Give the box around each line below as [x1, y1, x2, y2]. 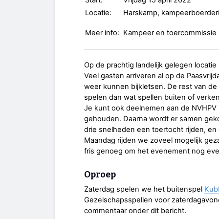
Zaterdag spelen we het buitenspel [84, 185, 204, 194]
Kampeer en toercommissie [123, 28, 217, 38]
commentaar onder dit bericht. [84, 206, 186, 216]
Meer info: [85, 28, 119, 38]
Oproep [84, 169, 116, 180]
